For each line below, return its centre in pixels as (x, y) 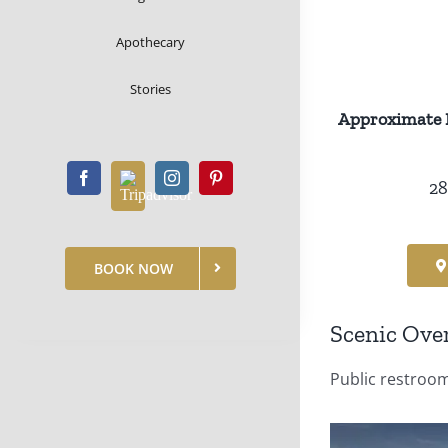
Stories (150, 88)
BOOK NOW (133, 268)
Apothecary (150, 41)
